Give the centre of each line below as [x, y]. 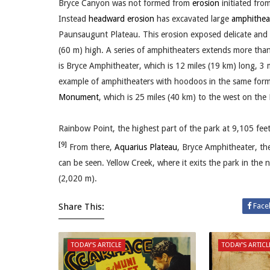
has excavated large [193, 19]
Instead [74, 19]
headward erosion [121, 19]
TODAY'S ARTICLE [96, 245]
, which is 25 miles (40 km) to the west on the [184, 97]
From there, [91, 147]
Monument [79, 97]
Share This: [81, 206]
